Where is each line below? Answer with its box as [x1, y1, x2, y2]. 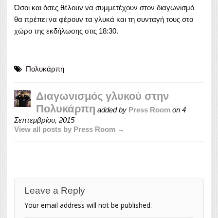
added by [95, 105, 128, 114]
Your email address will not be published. [24, 200, 152, 210]
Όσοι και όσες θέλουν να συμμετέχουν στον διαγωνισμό [14, 3, 194, 12]
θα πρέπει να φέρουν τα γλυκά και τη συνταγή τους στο [14, 15, 193, 23]
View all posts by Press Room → [14, 125, 125, 133]
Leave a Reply [24, 185, 85, 196]
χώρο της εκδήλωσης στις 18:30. [14, 26, 118, 35]
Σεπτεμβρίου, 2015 [14, 115, 74, 124]
